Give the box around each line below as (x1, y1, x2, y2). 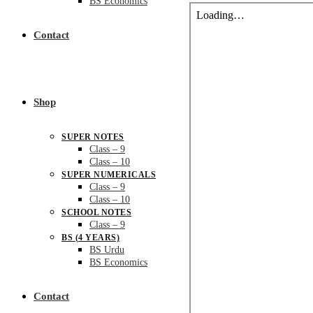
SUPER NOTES (61, 132, 124, 142)
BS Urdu (89, 245, 124, 255)
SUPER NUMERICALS (61, 170, 156, 180)
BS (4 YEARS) (61, 233, 119, 242)
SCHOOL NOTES (61, 208, 131, 217)
